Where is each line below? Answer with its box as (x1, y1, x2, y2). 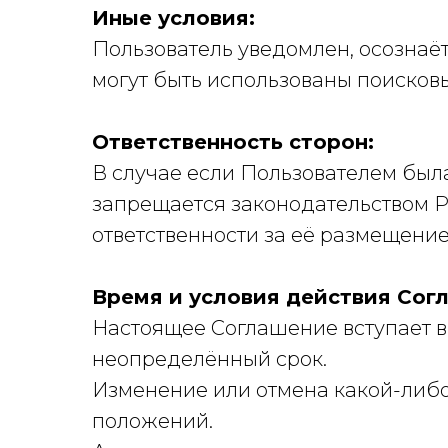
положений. (92, 409, 213, 433)
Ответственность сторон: (92, 130, 374, 154)
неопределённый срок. (92, 347, 327, 371)
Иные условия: (92, 6, 255, 30)
